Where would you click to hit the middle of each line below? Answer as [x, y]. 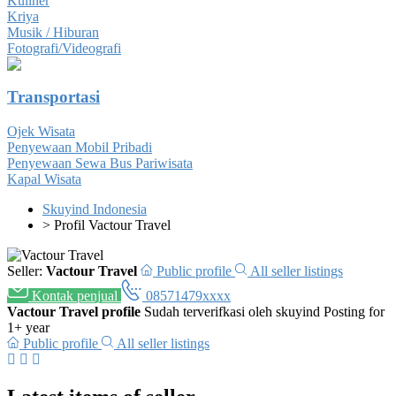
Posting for [354, 311]
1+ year [28, 327]
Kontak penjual [75, 295]
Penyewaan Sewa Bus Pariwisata [100, 163]
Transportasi [53, 97]
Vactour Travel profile [74, 311]
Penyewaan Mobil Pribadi [80, 147]
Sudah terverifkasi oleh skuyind [232, 311]
